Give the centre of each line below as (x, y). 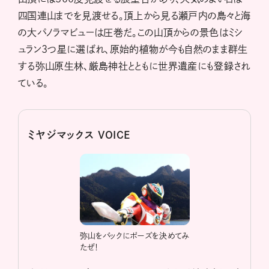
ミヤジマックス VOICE (79, 134)
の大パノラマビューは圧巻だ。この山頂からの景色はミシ (131, 32)
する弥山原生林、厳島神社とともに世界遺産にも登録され (134, 66)
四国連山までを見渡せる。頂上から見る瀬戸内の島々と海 (134, 15)
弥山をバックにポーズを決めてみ (134, 236)
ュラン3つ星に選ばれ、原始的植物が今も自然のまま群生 (133, 49)
